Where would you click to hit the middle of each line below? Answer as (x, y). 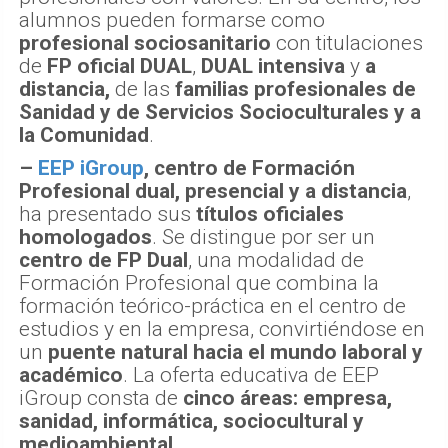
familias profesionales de (295, 88)
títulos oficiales (267, 213)
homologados (85, 236)
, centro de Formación (249, 167)
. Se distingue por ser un (263, 236)
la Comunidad (84, 134)
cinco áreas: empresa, (287, 397)
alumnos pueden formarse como (172, 19)
